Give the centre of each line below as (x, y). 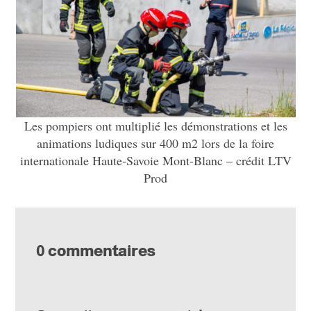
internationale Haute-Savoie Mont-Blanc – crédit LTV (155, 160)
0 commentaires (96, 251)
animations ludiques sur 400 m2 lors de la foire (155, 143)
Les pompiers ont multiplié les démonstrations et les (155, 125)
